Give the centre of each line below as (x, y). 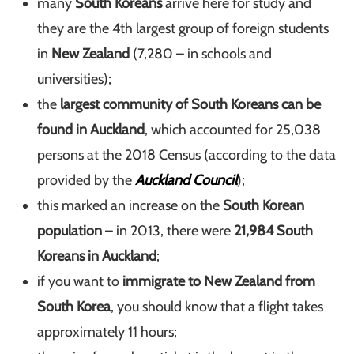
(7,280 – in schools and (201, 54)
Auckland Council (186, 180)
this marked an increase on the (130, 205)
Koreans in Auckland (97, 256)
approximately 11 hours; (107, 332)
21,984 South (274, 231)
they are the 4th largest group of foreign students (183, 28)
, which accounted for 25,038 (233, 130)
